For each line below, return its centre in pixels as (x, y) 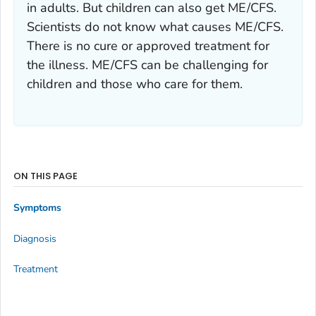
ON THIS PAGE (45, 176)
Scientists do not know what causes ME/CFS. (155, 26)
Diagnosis (35, 238)
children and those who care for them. (135, 84)
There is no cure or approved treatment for (148, 45)
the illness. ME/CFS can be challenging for (147, 65)
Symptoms (37, 208)
